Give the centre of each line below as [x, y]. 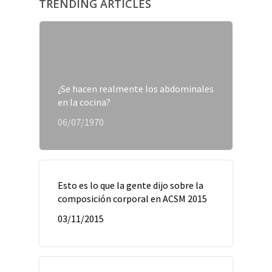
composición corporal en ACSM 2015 [132, 199]
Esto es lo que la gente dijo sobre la [131, 185]
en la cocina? [84, 102]
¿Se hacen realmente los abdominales [136, 89]
